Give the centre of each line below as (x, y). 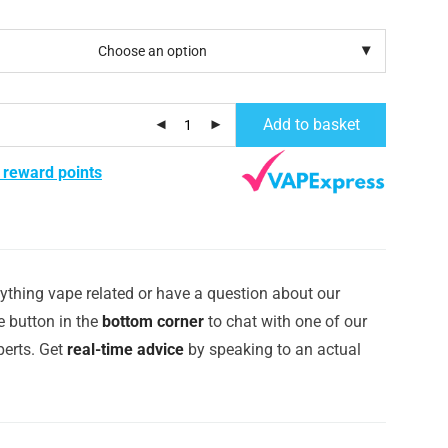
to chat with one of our (285, 321)
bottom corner (153, 321)
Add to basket (311, 124)
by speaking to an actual (272, 349)
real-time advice (125, 349)
